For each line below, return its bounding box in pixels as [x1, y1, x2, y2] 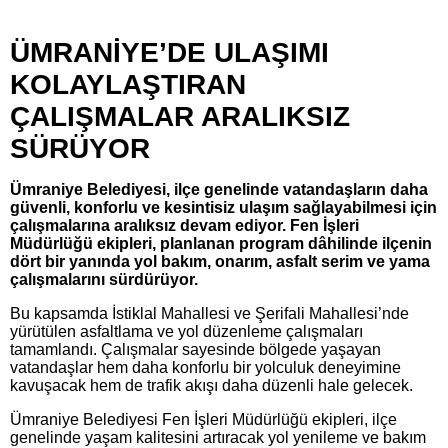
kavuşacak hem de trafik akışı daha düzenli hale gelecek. [10, 377, 413, 394]
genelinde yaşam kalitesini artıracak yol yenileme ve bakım [10, 429, 426, 446]
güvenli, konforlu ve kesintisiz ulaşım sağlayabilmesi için [10, 199, 437, 216]
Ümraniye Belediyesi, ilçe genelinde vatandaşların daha [10, 181, 428, 198]
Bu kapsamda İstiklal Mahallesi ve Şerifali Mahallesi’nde [10, 305, 409, 322]
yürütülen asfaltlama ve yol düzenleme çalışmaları [10, 323, 363, 340]
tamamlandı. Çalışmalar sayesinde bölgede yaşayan [10, 341, 381, 358]
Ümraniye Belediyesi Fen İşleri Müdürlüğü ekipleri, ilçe [10, 411, 397, 428]
